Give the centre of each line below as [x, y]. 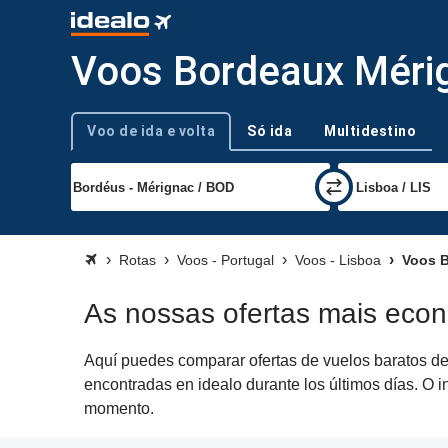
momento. [119, 408]
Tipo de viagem [114, 139]
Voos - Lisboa [338, 260]
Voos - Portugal [225, 260]
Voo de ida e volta [151, 131]
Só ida [269, 131]
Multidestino [370, 131]
